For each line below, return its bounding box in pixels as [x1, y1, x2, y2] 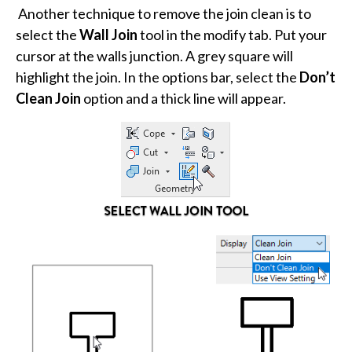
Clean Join [16, 89, 81, 107]
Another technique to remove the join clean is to [18, 4, 311, 22]
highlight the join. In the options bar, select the [16, 68, 299, 86]
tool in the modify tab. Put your [137, 25, 327, 43]
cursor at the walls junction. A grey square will [16, 46, 293, 64]
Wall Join [79, 25, 137, 43]
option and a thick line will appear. [81, 89, 286, 107]
